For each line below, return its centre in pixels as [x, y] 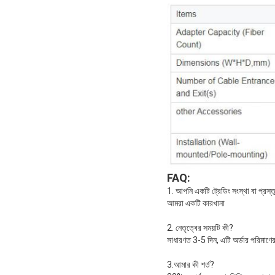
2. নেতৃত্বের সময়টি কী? [200, 227]
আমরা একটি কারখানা [196, 203]
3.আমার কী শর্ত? [191, 264]
